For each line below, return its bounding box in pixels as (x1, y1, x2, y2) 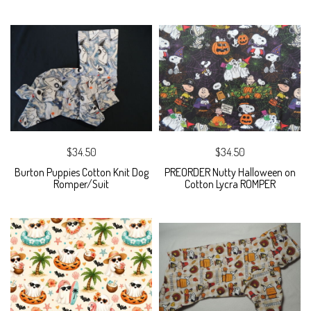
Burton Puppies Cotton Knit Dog (14, 165, 149, 179)
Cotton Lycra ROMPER (184, 176, 276, 191)
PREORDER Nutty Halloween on (164, 165, 296, 179)
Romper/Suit (53, 176, 109, 191)
